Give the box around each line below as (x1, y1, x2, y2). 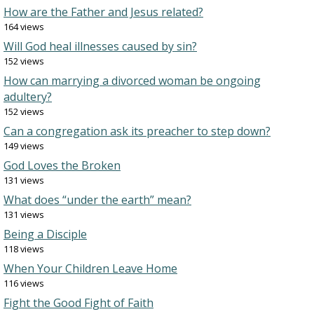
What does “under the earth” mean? (4, 192, 191, 207)
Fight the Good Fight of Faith (4, 295, 153, 310)
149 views (4, 139, 44, 152)
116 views (4, 277, 44, 289)
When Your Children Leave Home (4, 261, 177, 276)
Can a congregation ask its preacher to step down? (4, 123, 271, 139)
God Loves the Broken (4, 158, 121, 173)
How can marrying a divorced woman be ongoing (4, 73, 261, 88)
